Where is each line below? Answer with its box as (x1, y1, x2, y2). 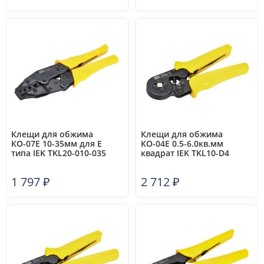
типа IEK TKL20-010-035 (11, 147, 106, 159)
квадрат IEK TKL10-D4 (141, 147, 229, 159)
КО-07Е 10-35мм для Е (11, 138, 102, 149)
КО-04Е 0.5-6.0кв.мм (141, 138, 223, 149)
